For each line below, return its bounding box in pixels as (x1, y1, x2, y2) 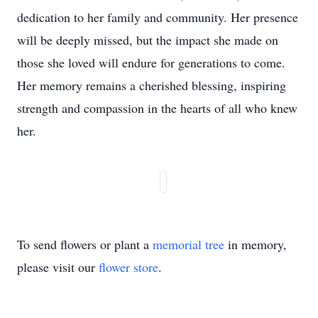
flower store (99, 258, 158, 275)
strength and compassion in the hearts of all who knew (17, 99, 297, 116)
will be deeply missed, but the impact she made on (17, 31, 278, 48)
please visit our (17, 258, 99, 275)
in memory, (224, 236, 287, 253)
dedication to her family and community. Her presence (17, 9, 298, 26)
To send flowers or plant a (17, 236, 153, 253)
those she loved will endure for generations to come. (17, 54, 285, 71)
